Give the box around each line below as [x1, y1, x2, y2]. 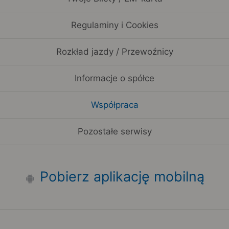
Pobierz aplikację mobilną [39, 168, 204, 185]
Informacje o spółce [75, 73, 154, 84]
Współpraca [90, 100, 139, 110]
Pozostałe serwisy [77, 126, 152, 137]
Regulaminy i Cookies [71, 20, 158, 31]
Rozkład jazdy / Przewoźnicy [56, 47, 173, 57]
